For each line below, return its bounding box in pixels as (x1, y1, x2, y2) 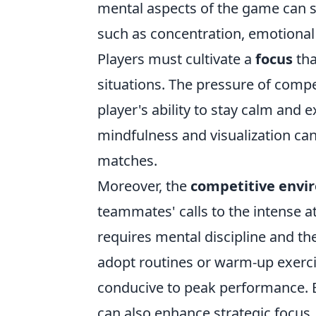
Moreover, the (97, 176, 190, 196)
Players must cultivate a (97, 49, 255, 69)
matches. (97, 151, 157, 171)
